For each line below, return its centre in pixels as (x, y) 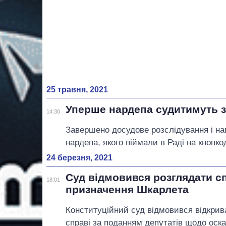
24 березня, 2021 (79, 158)
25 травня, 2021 (77, 90)
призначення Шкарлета (127, 190)
